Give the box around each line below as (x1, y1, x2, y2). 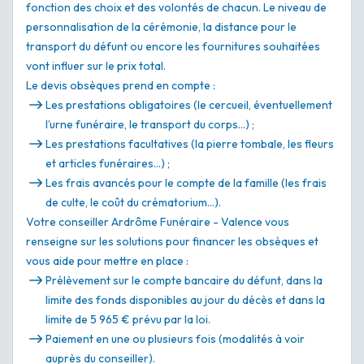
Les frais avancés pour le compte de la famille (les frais (45, 175, 327, 191)
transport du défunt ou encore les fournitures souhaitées (26, 39, 320, 54)
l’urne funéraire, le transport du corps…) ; (45, 117, 254, 132)
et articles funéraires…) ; (45, 156, 170, 171)
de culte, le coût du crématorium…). (45, 195, 221, 210)
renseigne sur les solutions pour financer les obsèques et (26, 234, 318, 249)
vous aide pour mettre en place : (26, 253, 188, 269)
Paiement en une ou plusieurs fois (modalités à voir (45, 331, 305, 347)
